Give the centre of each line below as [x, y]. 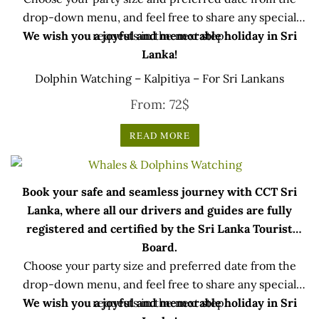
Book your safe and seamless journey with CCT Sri [159, 192]
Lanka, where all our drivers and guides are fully [159, 210]
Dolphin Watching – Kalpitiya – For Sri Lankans [159, 79]
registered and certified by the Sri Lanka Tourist [159, 229]
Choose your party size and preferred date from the [159, 266]
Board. [159, 247]
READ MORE [159, 136]
